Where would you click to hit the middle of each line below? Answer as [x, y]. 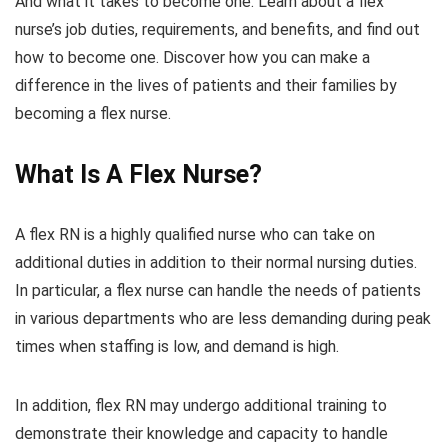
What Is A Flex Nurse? [138, 175]
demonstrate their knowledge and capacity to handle [201, 434]
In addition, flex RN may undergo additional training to [201, 406]
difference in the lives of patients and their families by [206, 86]
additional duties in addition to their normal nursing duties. [216, 263]
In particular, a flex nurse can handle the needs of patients [218, 291]
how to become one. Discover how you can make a [192, 58]
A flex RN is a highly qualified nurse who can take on [195, 235]
